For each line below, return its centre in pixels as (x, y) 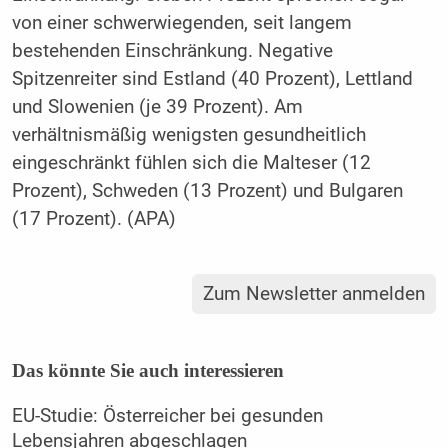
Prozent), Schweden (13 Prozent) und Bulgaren (207, 190)
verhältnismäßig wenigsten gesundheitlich (188, 134)
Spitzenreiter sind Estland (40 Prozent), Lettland (212, 78)
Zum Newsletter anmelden (314, 294)
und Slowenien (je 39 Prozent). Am (157, 106)
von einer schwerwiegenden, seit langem (181, 22)
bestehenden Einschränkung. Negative (172, 50)
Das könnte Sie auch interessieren (147, 371)
